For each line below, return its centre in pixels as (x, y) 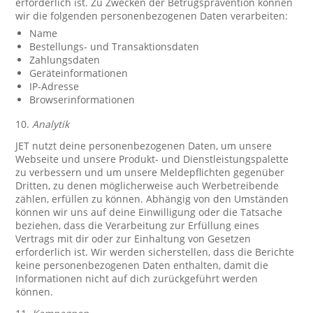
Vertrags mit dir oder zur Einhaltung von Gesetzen (133, 239)
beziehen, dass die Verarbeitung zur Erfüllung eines (138, 225)
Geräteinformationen (79, 73)
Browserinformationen (82, 100)
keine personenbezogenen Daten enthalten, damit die (142, 265)
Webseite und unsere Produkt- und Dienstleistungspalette (152, 159)
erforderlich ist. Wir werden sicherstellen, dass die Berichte (155, 252)
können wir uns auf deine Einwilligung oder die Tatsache (149, 212)
